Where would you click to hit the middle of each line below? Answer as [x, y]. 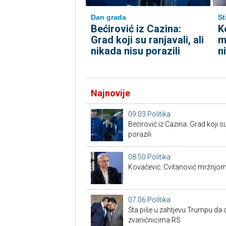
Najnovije [110, 93]
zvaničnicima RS [154, 220]
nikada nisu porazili [135, 51]
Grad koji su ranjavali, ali [147, 40]
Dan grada [108, 17]
